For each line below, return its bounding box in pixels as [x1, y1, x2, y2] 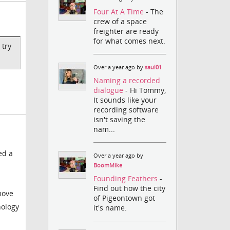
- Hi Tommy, [125, 85, 166, 95]
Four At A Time [93, 6, 146, 16]
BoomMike [93, 161, 123, 169]
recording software [93, 104, 159, 114]
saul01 [145, 63, 162, 71]
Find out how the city [93, 183, 166, 194]
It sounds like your [93, 94, 157, 105]
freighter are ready [93, 26, 159, 36]
